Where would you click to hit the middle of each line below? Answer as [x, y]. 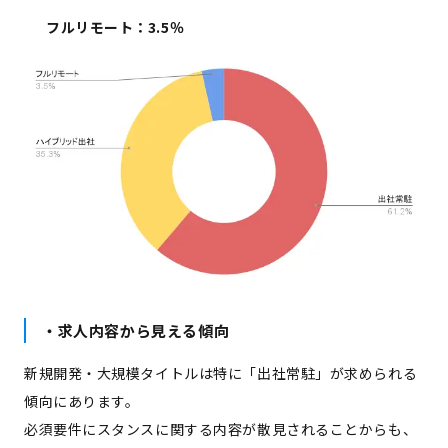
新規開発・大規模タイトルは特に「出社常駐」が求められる [221, 372]
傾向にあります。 [82, 400]
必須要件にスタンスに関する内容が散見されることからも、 [221, 428]
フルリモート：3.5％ [115, 26]
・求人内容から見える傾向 [136, 330]
